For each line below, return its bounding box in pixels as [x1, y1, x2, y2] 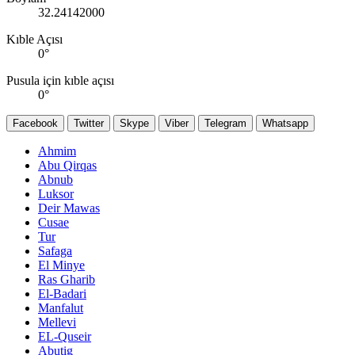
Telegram [204, 117, 246, 130]
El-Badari [38, 287, 86, 301]
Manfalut [38, 301, 83, 315]
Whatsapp [262, 117, 308, 130]
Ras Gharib [38, 273, 95, 287]
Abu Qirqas [38, 158, 97, 173]
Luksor [38, 187, 74, 201]
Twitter [74, 117, 104, 130]
